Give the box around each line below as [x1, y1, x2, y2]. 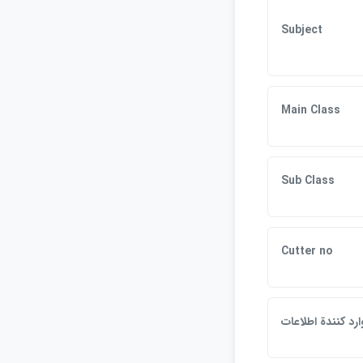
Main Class [281, 101, 340, 119]
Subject [281, 21, 322, 39]
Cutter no [281, 242, 332, 260]
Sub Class [281, 172, 335, 190]
